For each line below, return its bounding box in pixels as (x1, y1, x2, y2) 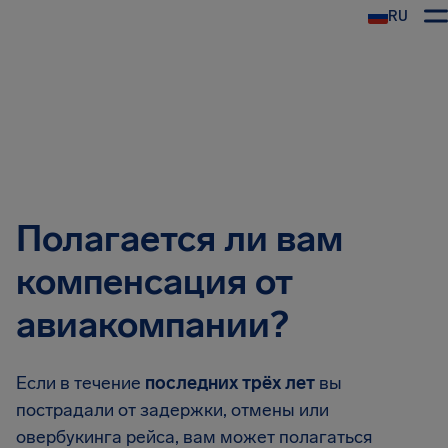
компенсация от (16, 260, 293, 303)
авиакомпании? (16, 303, 288, 346)
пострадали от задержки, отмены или (16, 399, 329, 421)
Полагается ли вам (16, 217, 343, 260)
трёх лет (242, 372, 315, 394)
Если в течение (16, 372, 145, 394)
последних (145, 372, 238, 394)
